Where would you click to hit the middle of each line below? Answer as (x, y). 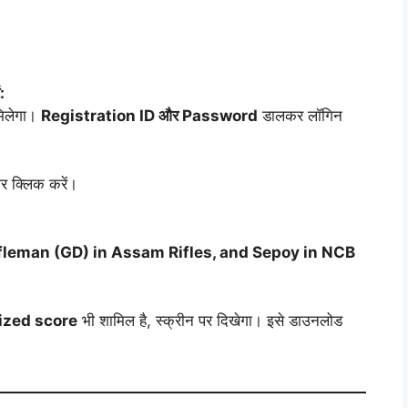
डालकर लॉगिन (300, 116)
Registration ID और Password (149, 116)
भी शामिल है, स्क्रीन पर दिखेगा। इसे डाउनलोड (210, 321)
